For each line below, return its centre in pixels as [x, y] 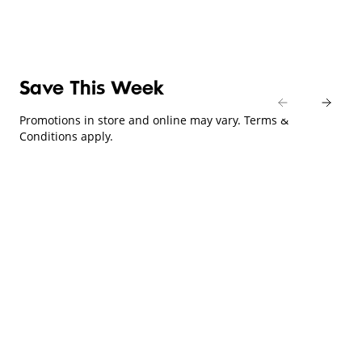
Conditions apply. [66, 136]
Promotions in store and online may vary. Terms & [154, 120]
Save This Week [92, 90]
